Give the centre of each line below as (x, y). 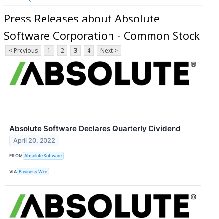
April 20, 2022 (34, 141)
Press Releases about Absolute (82, 18)
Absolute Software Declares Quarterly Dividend (95, 129)
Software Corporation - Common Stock (102, 35)
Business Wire (33, 172)
